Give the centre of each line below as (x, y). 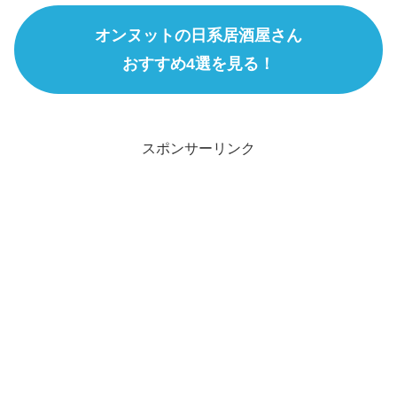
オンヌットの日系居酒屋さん (198, 35)
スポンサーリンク (198, 148)
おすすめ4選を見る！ (198, 63)
